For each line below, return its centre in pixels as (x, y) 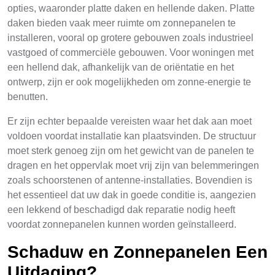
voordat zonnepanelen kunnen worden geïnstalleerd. (122, 224)
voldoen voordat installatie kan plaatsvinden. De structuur (132, 136)
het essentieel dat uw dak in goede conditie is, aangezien (132, 195)
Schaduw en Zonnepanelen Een (137, 252)
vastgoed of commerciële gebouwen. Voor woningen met (130, 52)
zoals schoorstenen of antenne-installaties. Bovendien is (130, 180)
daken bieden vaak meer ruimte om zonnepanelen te (122, 23)
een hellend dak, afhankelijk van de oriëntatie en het (121, 67)
